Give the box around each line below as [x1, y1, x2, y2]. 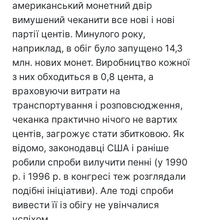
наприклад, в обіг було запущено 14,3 [12, 43, 183, 54]
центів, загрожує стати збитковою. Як [12, 128, 184, 139]
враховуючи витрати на [12, 85, 120, 97]
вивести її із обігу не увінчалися [12, 199, 159, 211]
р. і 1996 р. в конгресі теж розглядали [12, 171, 186, 182]
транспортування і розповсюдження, [12, 100, 183, 111]
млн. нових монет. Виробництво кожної [12, 57, 190, 68]
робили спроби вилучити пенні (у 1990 [12, 157, 188, 168]
